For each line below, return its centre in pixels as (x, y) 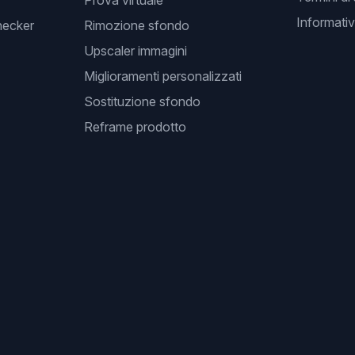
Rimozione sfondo (136, 25)
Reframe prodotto (135, 127)
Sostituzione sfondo (142, 101)
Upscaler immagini (135, 51)
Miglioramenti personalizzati (162, 76)
